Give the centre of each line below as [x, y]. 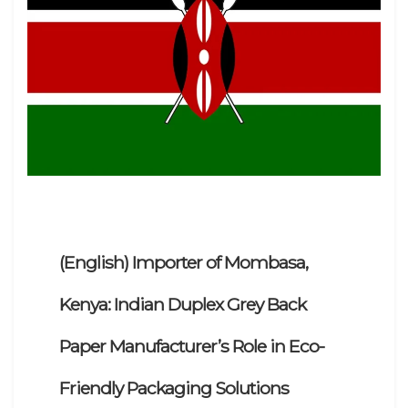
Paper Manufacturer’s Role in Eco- [192, 346]
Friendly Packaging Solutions [174, 388]
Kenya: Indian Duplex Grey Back [183, 304]
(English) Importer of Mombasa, [184, 262]
